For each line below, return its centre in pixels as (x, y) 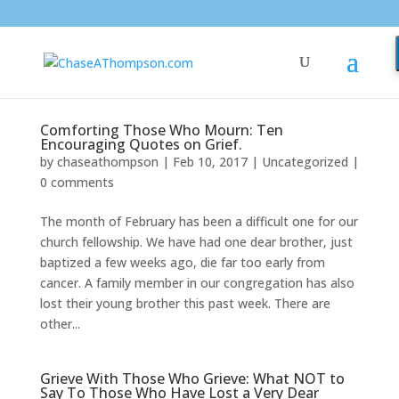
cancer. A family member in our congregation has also (197, 283)
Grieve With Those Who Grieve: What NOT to (192, 379)
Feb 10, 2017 (210, 162)
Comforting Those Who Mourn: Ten (161, 130)
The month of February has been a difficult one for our (199, 221)
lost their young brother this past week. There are (185, 303)
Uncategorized (305, 162)
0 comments (77, 182)
